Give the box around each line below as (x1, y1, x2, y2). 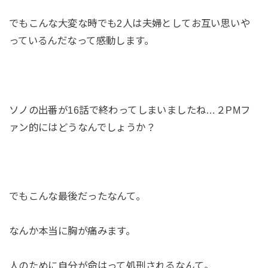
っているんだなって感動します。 (8, 35, 154, 47)
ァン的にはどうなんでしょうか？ (8, 121, 156, 133)
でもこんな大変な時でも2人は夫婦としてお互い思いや (8, 18, 251, 29)
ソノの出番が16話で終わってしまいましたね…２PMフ (8, 104, 251, 115)
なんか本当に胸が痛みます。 (8, 226, 136, 237)
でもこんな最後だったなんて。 (8, 191, 146, 202)
